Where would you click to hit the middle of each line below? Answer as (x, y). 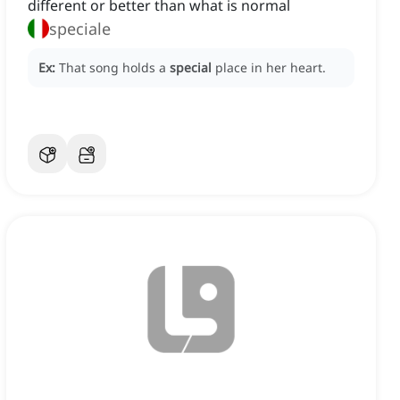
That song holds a (114, 68)
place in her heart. (271, 68)
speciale (80, 29)
